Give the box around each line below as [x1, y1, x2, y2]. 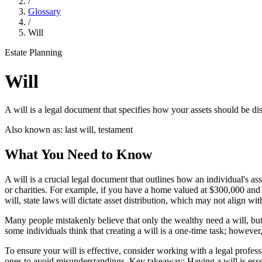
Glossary [28, 6, 61, 17]
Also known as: [5, 125, 63, 135]
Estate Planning [5, 47, 62, 58]
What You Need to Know [5, 147, 152, 163]
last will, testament [65, 125, 133, 135]
